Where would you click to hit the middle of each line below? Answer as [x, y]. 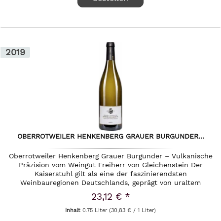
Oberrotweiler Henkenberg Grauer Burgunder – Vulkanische [110, 156]
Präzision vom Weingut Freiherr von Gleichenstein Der [110, 165]
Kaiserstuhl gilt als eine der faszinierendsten [110, 174]
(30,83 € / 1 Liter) [133, 211]
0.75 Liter [96, 211]
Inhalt [74, 211]
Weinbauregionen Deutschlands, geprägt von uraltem [111, 183]
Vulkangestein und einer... [110, 192]
